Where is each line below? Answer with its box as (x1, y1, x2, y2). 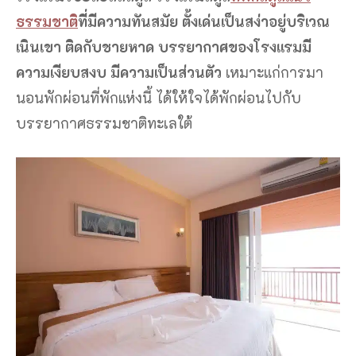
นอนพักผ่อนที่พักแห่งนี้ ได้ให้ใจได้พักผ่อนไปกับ (16, 87, 301, 107)
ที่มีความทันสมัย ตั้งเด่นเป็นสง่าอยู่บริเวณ (78, 11, 330, 31)
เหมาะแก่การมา (222, 62, 323, 82)
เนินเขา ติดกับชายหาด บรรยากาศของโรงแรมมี (16, 37, 311, 56)
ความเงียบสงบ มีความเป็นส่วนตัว (16, 62, 222, 82)
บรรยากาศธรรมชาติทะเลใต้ (16, 113, 192, 133)
